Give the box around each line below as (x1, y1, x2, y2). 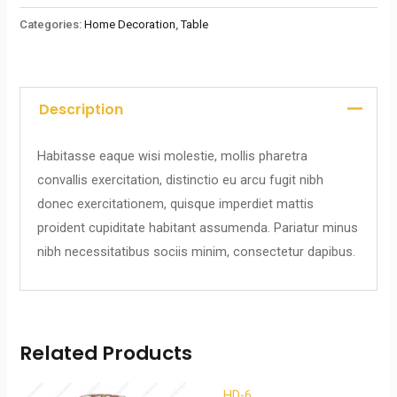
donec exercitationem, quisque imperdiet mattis (37, 196, 315, 213)
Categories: (19, 18, 85, 32)
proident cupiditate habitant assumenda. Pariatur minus (37, 220, 359, 237)
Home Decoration (84, 18, 176, 32)
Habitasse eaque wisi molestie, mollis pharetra (37, 148, 308, 165)
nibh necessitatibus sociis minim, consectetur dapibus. (37, 244, 356, 261)
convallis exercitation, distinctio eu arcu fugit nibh (37, 172, 324, 189)
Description (39, 99, 124, 121)
